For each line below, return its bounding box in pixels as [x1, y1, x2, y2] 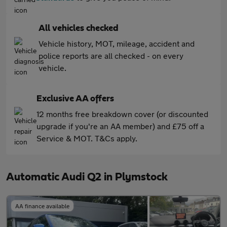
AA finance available [15, 202, 69, 209]
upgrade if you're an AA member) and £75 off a [36, 121, 204, 131]
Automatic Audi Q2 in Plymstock [6, 171, 168, 182]
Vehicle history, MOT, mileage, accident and [39, 39, 195, 48]
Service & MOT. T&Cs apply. [36, 133, 137, 143]
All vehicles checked [39, 24, 119, 33]
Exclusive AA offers [36, 94, 114, 103]
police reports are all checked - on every [39, 51, 183, 60]
